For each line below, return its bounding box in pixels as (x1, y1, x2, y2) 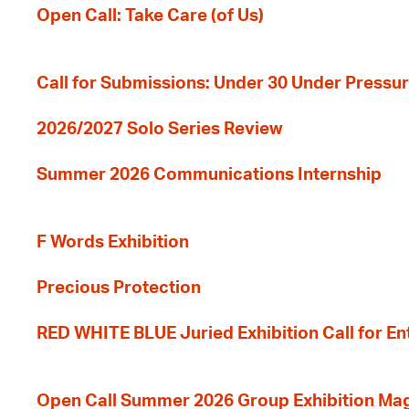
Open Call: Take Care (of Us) (37, 7, 264, 25)
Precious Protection (37, 279, 201, 297)
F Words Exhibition (37, 234, 189, 251)
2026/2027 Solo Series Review (37, 121, 283, 138)
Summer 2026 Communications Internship (37, 166, 382, 184)
